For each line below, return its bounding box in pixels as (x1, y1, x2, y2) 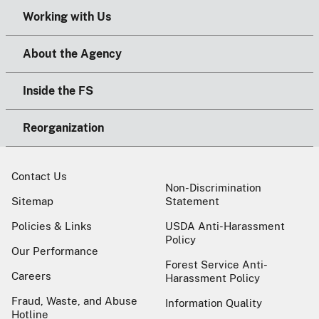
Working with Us (23, 9, 111, 23)
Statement (165, 194, 219, 207)
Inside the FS (23, 83, 93, 98)
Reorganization (23, 120, 104, 135)
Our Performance (11, 244, 98, 257)
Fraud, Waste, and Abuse (11, 294, 137, 307)
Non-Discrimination (165, 181, 261, 194)
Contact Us (11, 169, 67, 182)
